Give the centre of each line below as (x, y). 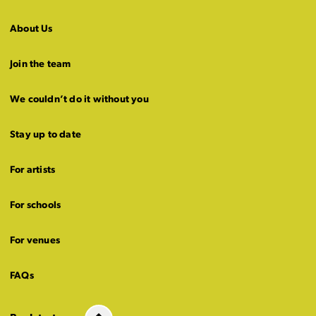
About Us (31, 29)
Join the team (41, 65)
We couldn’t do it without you (79, 100)
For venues (35, 241)
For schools (36, 206)
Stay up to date (45, 135)
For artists (33, 170)
